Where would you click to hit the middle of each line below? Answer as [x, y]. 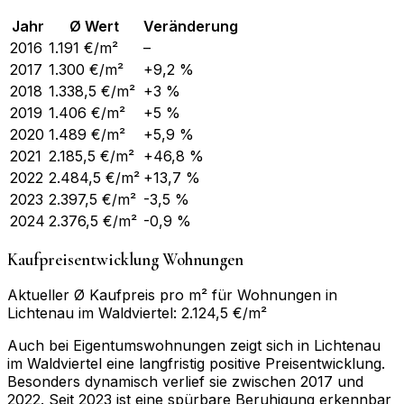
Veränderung [191, 26]
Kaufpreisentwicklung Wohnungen [125, 259]
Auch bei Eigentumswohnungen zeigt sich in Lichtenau [194, 346]
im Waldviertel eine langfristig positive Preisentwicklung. [196, 364]
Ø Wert [94, 26]
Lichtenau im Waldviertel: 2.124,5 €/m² [137, 313]
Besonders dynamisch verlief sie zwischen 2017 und [185, 382]
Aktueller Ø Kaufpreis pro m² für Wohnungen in [172, 295]
